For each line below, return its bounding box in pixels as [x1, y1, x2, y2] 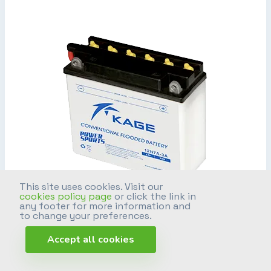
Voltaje [20, 255, 51, 269]
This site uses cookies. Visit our [19, 180, 163, 193]
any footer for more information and [19, 199, 191, 212]
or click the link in [112, 189, 196, 203]
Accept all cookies [47, 233, 134, 247]
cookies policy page [19, 189, 112, 203]
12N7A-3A [108, 228, 163, 244]
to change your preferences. [19, 209, 152, 222]
